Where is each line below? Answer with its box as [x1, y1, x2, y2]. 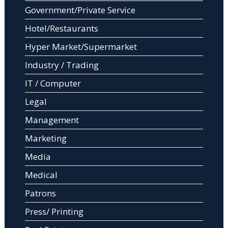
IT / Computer [24, 77, 81, 90]
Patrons [24, 187, 56, 199]
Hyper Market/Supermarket [24, 41, 137, 53]
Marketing [24, 132, 67, 145]
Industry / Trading [24, 59, 99, 71]
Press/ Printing [24, 206, 83, 218]
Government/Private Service [24, 4, 135, 16]
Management [24, 114, 79, 126]
